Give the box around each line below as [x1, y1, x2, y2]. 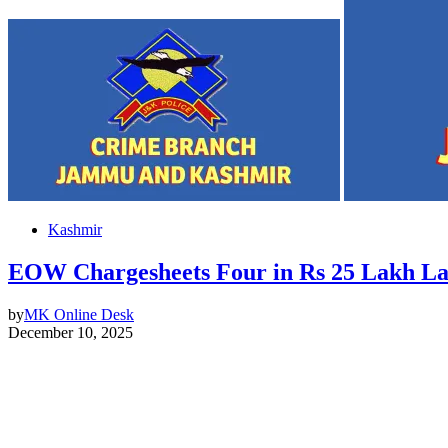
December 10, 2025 [8, 323, 133, 341]
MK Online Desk [24, 305, 134, 323]
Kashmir [48, 220, 102, 238]
